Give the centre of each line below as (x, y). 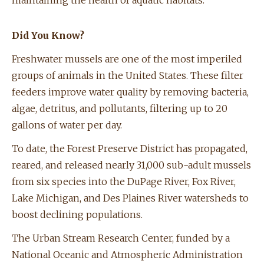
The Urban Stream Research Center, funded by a (121, 238)
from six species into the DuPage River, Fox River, (124, 182)
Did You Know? (48, 36)
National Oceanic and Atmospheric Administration (127, 255)
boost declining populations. (77, 215)
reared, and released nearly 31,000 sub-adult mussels (131, 165)
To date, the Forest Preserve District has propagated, (130, 149)
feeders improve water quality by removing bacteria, (130, 92)
